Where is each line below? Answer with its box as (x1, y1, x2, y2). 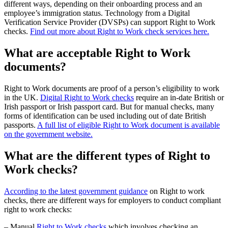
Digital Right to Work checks (40, 93, 134, 102)
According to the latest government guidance (4, 186, 148, 195)
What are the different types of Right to (4, 149, 210, 162)
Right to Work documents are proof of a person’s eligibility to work (4, 84, 219, 93)
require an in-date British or (134, 93, 224, 102)
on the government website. (4, 130, 93, 139)
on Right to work (148, 186, 205, 195)
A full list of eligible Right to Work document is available (37, 121, 220, 130)
